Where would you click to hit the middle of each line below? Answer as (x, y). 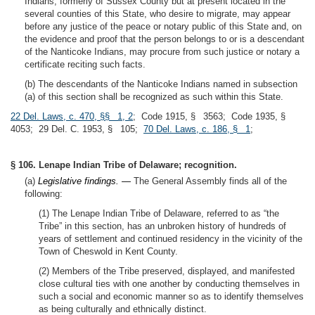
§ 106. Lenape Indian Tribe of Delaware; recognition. (124, 165)
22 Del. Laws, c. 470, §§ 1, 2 (72, 116)
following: (44, 194)
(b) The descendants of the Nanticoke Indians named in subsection (161, 84)
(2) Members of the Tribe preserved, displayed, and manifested (167, 271)
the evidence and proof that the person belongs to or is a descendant (165, 39)
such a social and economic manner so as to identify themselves (171, 296)
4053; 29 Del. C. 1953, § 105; (77, 129)
